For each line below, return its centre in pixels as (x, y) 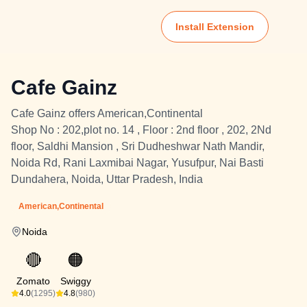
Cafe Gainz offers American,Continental (107, 113)
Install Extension (215, 27)
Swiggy (75, 281)
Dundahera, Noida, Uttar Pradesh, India (107, 179)
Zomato (33, 281)
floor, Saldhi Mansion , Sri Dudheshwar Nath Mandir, (138, 146)
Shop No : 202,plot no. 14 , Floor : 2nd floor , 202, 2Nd (141, 130)
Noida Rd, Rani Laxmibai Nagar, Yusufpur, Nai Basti (137, 163)
